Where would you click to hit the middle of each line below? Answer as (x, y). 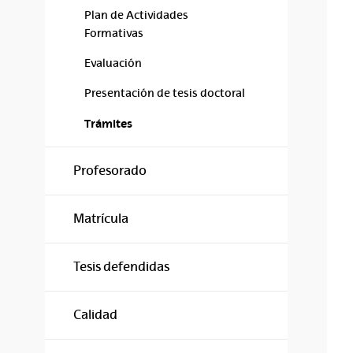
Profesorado (110, 171)
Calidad (95, 315)
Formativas (114, 33)
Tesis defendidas (121, 267)
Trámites (108, 123)
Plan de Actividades (136, 15)
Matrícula (101, 219)
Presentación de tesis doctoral (165, 93)
